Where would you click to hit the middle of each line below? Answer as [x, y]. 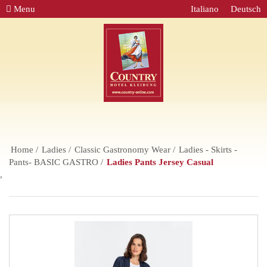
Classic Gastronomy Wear [122, 150]
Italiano [205, 9]
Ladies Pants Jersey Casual [160, 162]
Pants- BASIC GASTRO [54, 162]
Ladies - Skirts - [208, 150]
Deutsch [246, 9]
